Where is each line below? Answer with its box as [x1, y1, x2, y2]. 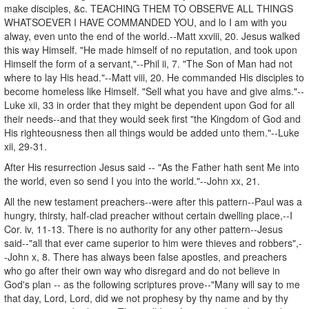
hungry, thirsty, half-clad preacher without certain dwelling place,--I [4, 208, 292, 222]
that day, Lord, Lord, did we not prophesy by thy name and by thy [4, 290, 288, 305]
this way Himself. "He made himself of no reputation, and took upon [4, 42, 297, 57]
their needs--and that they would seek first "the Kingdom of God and [4, 111, 301, 126]
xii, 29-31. [4, 139, 47, 153]
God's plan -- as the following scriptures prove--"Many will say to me [4, 277, 300, 291]
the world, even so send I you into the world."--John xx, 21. [4, 173, 260, 188]
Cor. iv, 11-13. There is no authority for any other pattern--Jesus [4, 221, 283, 236]
